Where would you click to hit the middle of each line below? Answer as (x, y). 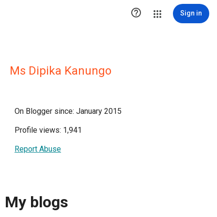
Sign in (191, 13)
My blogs (37, 202)
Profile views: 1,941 (48, 130)
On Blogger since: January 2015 (68, 111)
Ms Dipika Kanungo (61, 71)
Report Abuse (38, 149)
